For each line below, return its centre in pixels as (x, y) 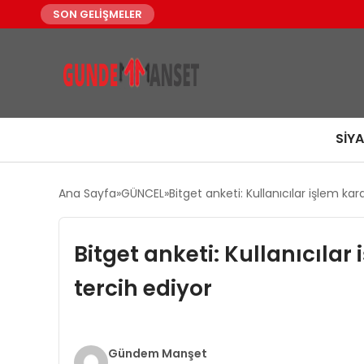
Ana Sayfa (87, 193)
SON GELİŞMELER (97, 14)
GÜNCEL (143, 193)
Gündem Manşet (157, 353)
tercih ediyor (143, 288)
